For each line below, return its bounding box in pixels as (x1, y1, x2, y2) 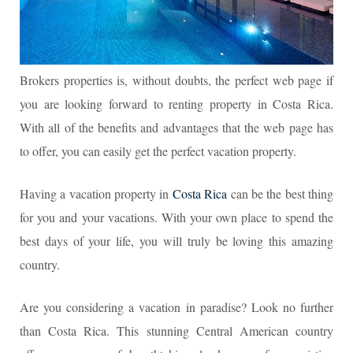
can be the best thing (227, 185, 334, 203)
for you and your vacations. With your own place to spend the (20, 209, 333, 226)
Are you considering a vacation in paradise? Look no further (20, 299, 333, 316)
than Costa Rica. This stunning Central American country (20, 322, 333, 340)
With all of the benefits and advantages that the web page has (20, 119, 333, 136)
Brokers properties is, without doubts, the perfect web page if (20, 72, 333, 89)
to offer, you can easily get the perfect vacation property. (20, 143, 296, 160)
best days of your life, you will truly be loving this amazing (20, 232, 333, 250)
